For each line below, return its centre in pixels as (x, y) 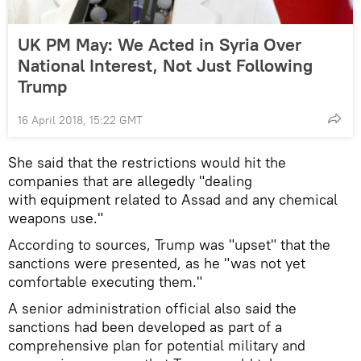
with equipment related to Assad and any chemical (173, 200)
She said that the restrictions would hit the (147, 163)
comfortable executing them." (105, 282)
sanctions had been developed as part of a (145, 327)
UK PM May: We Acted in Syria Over (160, 45)
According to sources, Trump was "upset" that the (169, 245)
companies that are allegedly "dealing (130, 181)
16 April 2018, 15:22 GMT (80, 120)
